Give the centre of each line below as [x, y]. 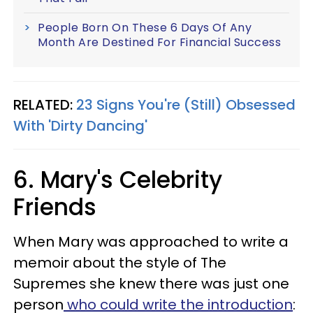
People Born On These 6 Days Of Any [145, 28]
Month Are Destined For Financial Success [159, 42]
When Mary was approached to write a [151, 242]
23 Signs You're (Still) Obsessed [186, 105]
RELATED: [45, 105]
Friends [58, 207]
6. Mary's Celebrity [118, 180]
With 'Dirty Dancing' [80, 126]
